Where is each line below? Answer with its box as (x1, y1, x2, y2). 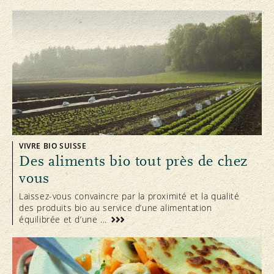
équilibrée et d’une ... (19, 213, 110, 226)
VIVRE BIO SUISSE (19, 141, 87, 152)
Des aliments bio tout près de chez (19, 153, 248, 170)
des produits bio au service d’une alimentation (19, 202, 212, 214)
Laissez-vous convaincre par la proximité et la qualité (19, 190, 240, 202)
